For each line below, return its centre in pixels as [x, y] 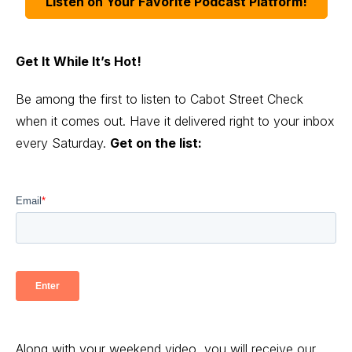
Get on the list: [156, 143]
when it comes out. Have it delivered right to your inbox [175, 121]
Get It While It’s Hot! [79, 61]
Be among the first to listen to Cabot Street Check [159, 99]
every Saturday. [63, 143]
